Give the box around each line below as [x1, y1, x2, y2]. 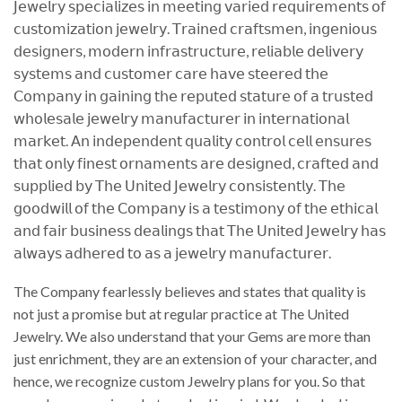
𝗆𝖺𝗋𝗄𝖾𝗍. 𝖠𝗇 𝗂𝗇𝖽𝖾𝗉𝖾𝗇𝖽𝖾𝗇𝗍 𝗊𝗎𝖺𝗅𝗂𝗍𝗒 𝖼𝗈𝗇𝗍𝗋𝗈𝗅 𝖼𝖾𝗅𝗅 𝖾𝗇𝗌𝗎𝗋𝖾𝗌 [13, 131, 371, 149]
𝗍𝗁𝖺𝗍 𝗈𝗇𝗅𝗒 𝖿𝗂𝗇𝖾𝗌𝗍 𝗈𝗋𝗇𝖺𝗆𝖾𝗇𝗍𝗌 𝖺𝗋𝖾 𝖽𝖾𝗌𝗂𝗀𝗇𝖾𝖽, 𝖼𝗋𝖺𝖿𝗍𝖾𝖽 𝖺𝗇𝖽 [13, 153, 379, 171]
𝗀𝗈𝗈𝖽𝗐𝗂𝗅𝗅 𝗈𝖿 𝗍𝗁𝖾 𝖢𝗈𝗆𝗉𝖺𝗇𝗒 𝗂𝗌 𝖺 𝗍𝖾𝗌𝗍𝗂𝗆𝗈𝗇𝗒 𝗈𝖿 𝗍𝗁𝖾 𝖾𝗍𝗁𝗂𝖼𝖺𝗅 [13, 198, 378, 216]
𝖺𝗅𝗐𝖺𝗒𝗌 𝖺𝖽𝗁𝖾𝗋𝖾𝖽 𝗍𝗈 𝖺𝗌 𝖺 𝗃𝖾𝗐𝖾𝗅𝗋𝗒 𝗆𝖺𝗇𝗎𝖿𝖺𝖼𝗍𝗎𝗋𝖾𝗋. [13, 243, 331, 261]
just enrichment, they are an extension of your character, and [13, 350, 377, 368]
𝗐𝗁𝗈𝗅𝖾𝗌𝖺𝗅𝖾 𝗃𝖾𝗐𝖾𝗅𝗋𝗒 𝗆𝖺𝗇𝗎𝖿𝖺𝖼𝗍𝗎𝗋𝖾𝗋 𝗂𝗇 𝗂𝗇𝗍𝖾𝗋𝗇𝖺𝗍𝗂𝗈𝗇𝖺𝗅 [13, 109, 349, 127]
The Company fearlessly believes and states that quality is [13, 283, 366, 301]
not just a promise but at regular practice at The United [13, 305, 349, 323]
